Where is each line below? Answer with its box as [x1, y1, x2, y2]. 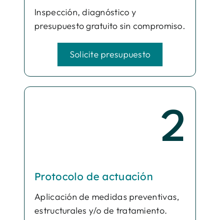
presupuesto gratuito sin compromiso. [34, 20, 185, 31]
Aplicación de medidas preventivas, [34, 191, 180, 202]
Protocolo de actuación [34, 169, 154, 183]
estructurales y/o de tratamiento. [34, 204, 167, 216]
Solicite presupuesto [69, 48, 151, 60]
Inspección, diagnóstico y [34, 6, 136, 18]
